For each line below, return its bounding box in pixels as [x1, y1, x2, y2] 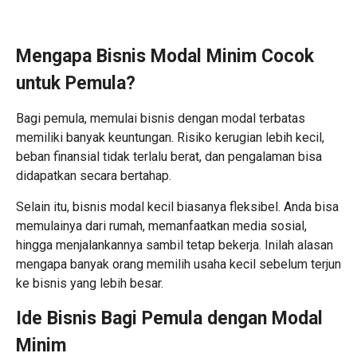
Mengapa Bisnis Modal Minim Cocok [16, 45, 314, 67]
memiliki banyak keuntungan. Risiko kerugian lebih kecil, [16, 129, 324, 145]
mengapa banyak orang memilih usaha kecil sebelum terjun [16, 256, 341, 272]
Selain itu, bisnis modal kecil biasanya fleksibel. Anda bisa [16, 198, 339, 214]
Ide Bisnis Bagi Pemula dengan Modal [16, 307, 323, 329]
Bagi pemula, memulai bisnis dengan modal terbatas [16, 110, 305, 126]
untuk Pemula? [16, 72, 135, 94]
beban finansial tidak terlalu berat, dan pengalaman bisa [16, 148, 322, 164]
